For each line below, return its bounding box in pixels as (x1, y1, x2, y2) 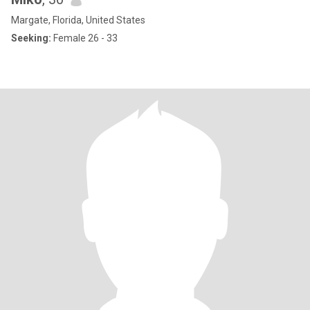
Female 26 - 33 (51, 33, 118, 44)
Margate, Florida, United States (11, 15, 145, 26)
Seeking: (11, 33, 51, 44)
